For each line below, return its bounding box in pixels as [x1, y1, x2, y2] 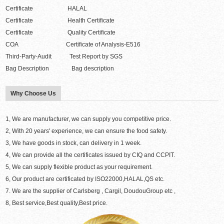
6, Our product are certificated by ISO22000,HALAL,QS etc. [5, 175, 165, 183]
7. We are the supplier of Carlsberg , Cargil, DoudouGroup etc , [5, 187, 176, 195]
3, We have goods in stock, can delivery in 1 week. [5, 139, 142, 147]
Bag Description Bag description [5, 65, 114, 72]
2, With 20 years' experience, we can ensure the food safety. [5, 127, 167, 135]
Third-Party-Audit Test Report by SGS [5, 53, 123, 60]
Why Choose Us [10, 90, 56, 97]
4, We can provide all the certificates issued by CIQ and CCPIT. [5, 151, 175, 159]
